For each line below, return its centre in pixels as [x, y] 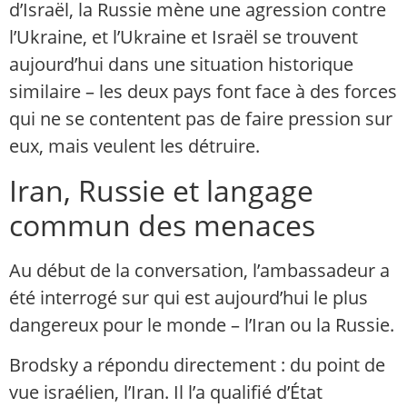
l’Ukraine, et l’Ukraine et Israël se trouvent [184, 37]
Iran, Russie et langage [161, 190]
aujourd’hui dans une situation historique [181, 65]
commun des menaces [162, 224]
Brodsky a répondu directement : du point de [197, 364]
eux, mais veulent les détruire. [134, 146]
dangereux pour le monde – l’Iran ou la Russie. [202, 324]
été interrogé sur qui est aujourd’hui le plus [189, 297]
